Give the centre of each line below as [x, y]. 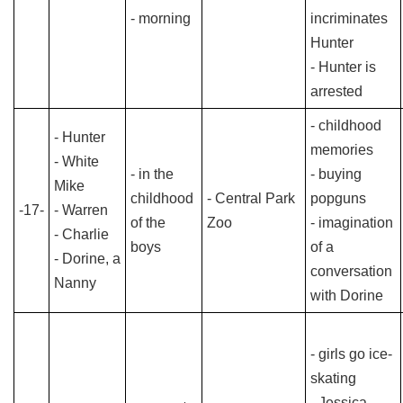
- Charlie [81, 234]
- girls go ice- [351, 354]
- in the [152, 174]
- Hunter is [343, 67]
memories [342, 150]
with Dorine [347, 296]
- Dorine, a [87, 259]
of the [148, 223]
